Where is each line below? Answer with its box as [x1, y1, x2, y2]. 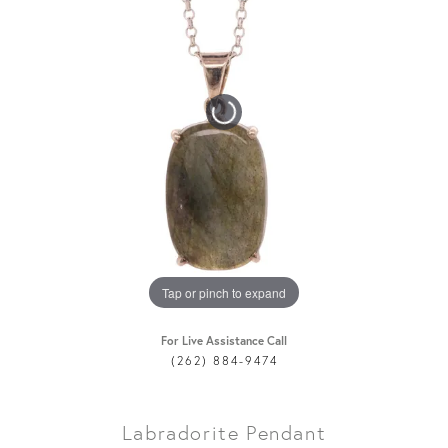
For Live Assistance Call [161, 333, 287, 349]
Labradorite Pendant [121, 420, 327, 446]
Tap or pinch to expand [162, 283, 286, 301]
